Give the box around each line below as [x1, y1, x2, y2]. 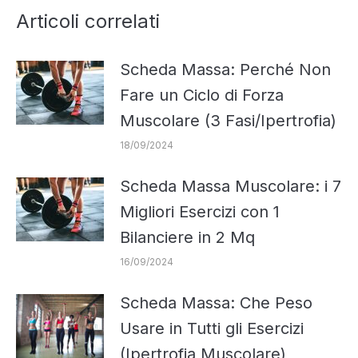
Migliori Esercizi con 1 [120, 201, 280, 221]
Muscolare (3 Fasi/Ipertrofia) [120, 110, 336, 130]
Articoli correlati [16, 9, 160, 33]
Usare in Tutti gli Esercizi [120, 318, 304, 338]
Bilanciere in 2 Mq [120, 227, 255, 247]
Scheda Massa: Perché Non [120, 59, 331, 79]
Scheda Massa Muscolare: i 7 [120, 176, 341, 196]
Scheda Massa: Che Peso [120, 292, 312, 312]
